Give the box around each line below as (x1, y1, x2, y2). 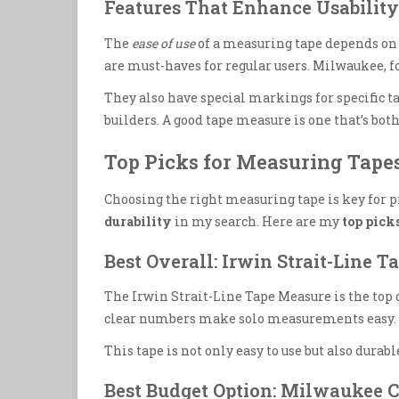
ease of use (132, 34, 195, 52)
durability (104, 212, 172, 230)
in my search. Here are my (172, 212, 342, 230)
